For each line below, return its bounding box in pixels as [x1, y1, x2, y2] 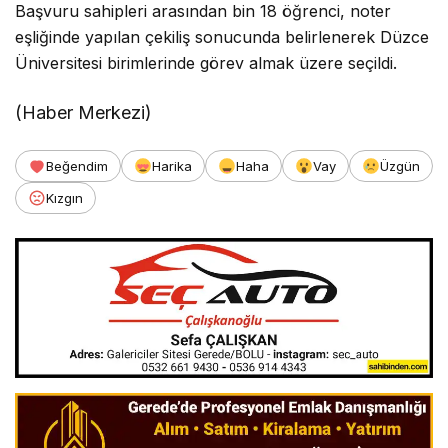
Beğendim [46, 158, 108, 175]
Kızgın [46, 190, 83, 207]
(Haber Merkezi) [15, 102, 153, 124]
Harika [152, 158, 192, 175]
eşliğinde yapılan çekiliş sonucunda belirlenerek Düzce [15, 27, 430, 48]
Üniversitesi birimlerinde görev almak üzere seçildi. [15, 53, 398, 74]
